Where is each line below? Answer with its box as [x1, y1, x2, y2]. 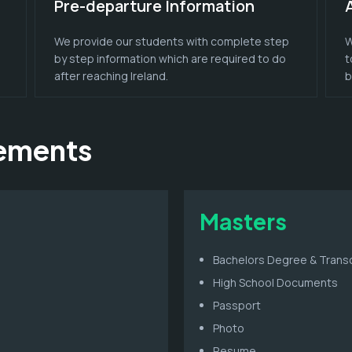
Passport [213, 297, 261, 313]
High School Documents [213, 274, 338, 290]
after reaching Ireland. [53, 68, 168, 83]
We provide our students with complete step [53, 33, 289, 49]
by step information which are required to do [53, 50, 286, 66]
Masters [200, 207, 287, 235]
